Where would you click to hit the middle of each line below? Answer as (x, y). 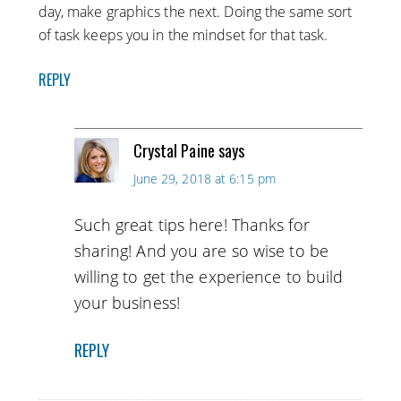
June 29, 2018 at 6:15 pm (204, 179)
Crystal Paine (174, 151)
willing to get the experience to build (209, 277)
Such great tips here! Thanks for (192, 225)
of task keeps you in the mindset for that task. (183, 35)
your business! (127, 303)
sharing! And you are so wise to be (201, 251)
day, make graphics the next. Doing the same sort (195, 12)
